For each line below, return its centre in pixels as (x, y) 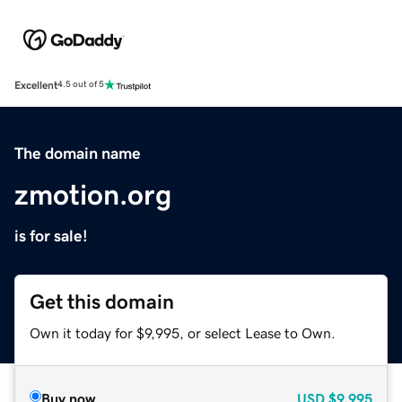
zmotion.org (93, 194)
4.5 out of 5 (81, 85)
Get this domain (102, 301)
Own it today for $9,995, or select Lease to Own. (183, 332)
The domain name (78, 153)
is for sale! (51, 236)
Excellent (36, 85)
